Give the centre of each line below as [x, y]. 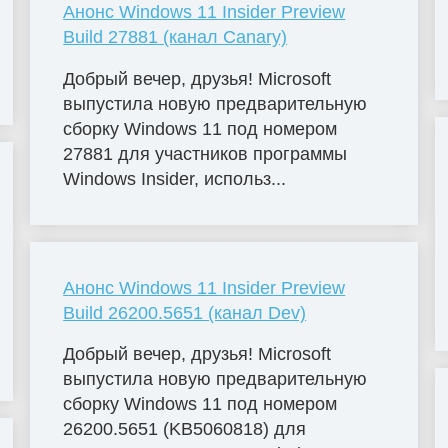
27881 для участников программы [205, 153]
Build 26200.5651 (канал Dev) [185, 312]
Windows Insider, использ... [175, 178]
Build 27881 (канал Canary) [175, 36]
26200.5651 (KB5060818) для [185, 429]
